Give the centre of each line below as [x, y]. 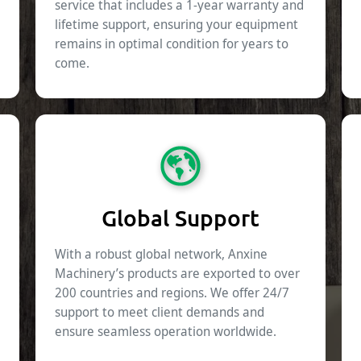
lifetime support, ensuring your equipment [176, 25]
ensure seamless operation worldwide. [166, 332]
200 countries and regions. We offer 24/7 [172, 293]
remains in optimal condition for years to [172, 44]
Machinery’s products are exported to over [177, 274]
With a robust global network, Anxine [161, 254]
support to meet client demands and [160, 312]
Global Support [180, 218]
